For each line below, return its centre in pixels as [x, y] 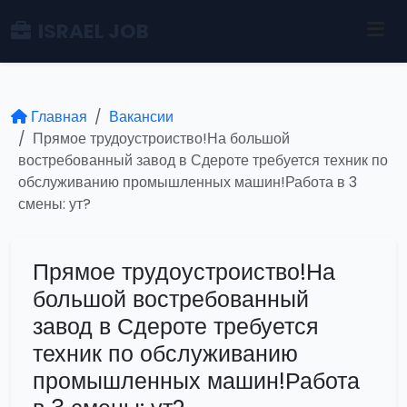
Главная [59, 117]
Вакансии [141, 117]
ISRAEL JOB [94, 31]
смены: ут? [55, 204]
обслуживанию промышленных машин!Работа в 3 [188, 182]
